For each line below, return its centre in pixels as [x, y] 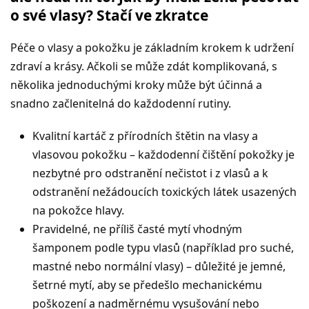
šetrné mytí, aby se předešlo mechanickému [147, 285]
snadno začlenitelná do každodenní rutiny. [121, 104]
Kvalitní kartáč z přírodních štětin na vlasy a [145, 136]
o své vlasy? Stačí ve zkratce [109, 16]
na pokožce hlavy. [78, 211]
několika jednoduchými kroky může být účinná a [136, 85]
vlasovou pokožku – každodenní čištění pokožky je [163, 155]
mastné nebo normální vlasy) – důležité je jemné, [159, 267]
